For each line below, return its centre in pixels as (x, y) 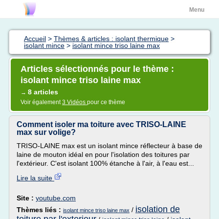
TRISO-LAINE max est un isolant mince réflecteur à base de (109, 146)
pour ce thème (106, 102)
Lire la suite (35, 178)
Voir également (41, 102)
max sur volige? (46, 132)
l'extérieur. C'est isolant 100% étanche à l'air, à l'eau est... (105, 163)
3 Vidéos (75, 102)
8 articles (43, 92)
